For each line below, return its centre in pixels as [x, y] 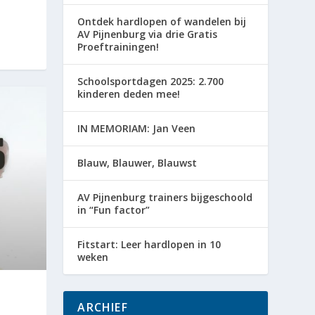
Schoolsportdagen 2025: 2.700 [151, 82]
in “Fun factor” [114, 210]
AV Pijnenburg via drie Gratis [148, 34]
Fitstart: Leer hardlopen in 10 [149, 245]
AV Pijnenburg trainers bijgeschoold [165, 198]
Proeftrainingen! [118, 47]
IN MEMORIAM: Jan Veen [137, 129]
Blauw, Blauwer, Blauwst [137, 163]
